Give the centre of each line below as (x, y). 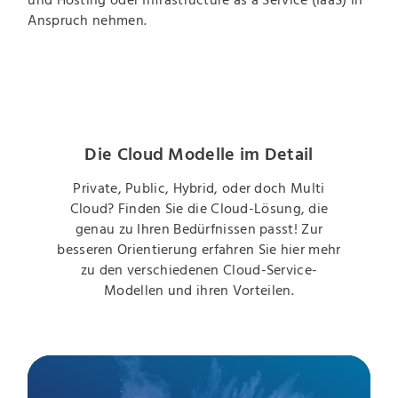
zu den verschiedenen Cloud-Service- (199, 271)
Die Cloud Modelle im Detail (199, 155)
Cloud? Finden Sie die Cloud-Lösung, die (199, 209)
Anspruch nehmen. (88, 20)
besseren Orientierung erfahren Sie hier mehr (199, 250)
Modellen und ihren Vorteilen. (199, 291)
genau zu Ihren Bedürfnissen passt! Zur (199, 230)
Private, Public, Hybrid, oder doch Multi (199, 189)
